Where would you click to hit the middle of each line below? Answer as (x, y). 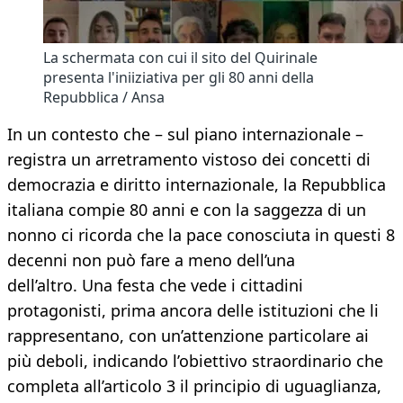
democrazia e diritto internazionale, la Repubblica (197, 185)
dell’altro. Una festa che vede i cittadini (155, 286)
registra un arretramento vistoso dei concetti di (189, 160)
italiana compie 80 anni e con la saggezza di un (187, 210)
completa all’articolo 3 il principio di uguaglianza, (194, 386)
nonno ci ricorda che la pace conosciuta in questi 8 (201, 235)
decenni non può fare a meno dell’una (151, 260)
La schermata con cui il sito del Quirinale (180, 58)
